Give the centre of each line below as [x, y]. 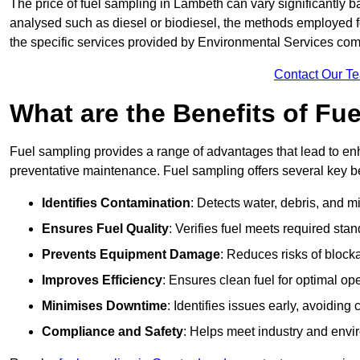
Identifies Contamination [116, 203]
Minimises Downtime [104, 306]
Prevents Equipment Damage [131, 255]
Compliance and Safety [112, 332]
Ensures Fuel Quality [105, 229]
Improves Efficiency [102, 280]
